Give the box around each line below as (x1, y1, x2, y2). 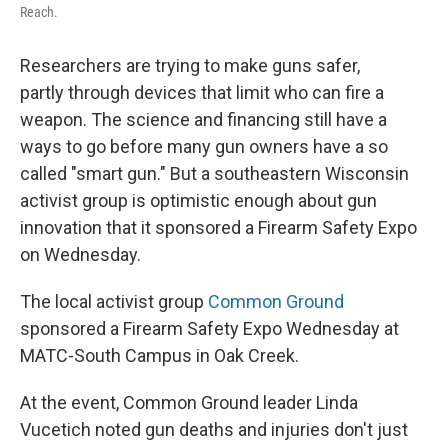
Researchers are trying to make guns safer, (20, 55, 360, 76)
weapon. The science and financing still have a (20, 109, 387, 130)
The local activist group (20, 291, 208, 312)
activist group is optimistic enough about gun (20, 190, 377, 211)
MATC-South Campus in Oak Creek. (20, 345, 299, 366)
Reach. (20, 4, 58, 20)
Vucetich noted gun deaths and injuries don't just (20, 419, 408, 440)
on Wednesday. (20, 244, 141, 265)
